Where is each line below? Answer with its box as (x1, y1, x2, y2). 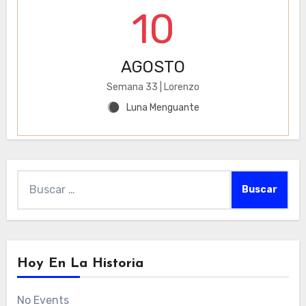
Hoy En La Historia (16, 257, 143, 271)
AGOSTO (121, 57, 185, 77)
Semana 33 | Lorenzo (107, 81, 199, 94)
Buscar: (16, 172, 55, 186)
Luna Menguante (126, 102, 199, 114)
